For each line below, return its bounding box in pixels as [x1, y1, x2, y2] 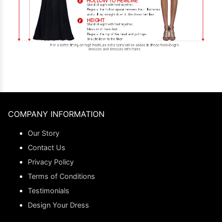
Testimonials [28, 186, 69, 195]
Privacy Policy [28, 157, 74, 166]
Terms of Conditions [28, 171, 95, 180]
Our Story [28, 128, 59, 137]
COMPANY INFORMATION [8, 109, 105, 119]
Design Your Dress [28, 200, 89, 209]
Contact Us [28, 143, 65, 152]
